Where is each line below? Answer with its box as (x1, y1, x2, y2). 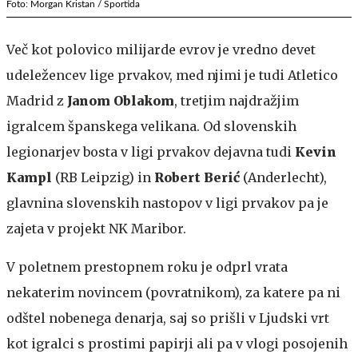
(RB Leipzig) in (52, 169, 154, 185)
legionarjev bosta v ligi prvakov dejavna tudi (6, 143, 295, 160)
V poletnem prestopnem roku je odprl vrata (6, 258, 288, 275)
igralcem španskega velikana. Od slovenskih (6, 117, 296, 134)
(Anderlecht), (240, 169, 327, 185)
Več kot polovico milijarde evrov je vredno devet (6, 41, 316, 58)
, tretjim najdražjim (174, 92, 299, 109)
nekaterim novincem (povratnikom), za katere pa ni (6, 284, 340, 300)
